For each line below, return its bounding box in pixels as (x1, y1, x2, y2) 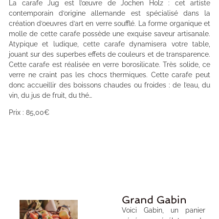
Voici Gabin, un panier (121, 206, 205, 214)
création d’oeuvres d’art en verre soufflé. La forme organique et (9, 19, 210, 27)
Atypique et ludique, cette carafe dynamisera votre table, (9, 40, 210, 48)
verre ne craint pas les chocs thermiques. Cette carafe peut (9, 70, 210, 79)
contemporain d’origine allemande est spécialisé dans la (9, 9, 210, 17)
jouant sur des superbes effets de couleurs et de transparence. (9, 50, 210, 58)
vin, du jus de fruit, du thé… (9, 91, 92, 99)
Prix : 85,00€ (9, 109, 49, 117)
